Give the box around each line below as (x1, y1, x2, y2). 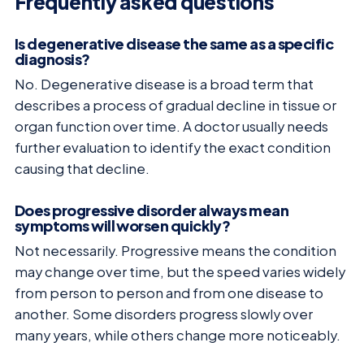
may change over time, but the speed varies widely (15, 263, 345, 281)
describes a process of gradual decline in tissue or (15, 96, 336, 114)
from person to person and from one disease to (15, 284, 323, 302)
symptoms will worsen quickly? (15, 216, 231, 236)
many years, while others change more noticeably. (15, 327, 340, 344)
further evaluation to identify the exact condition (15, 138, 331, 156)
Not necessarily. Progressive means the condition (15, 242, 336, 260)
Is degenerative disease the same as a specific (15, 33, 334, 53)
